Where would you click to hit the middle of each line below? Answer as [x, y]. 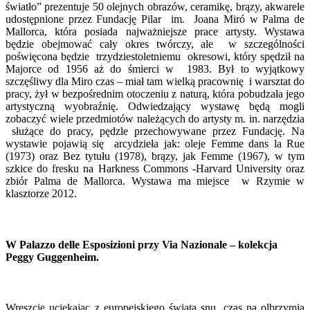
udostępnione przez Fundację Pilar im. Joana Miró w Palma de [155, 19]
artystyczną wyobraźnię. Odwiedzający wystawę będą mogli [155, 107]
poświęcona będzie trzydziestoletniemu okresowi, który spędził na [155, 57]
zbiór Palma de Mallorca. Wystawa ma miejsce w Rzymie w [155, 181]
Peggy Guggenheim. [52, 257]
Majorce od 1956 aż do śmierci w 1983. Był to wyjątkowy [155, 69]
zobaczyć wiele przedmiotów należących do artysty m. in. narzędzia [155, 119]
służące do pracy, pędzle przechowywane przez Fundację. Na [155, 131]
